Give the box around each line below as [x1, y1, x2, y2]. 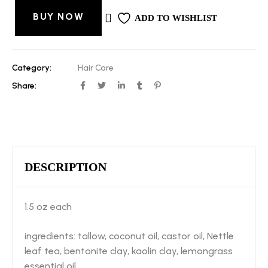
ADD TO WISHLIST [135, 13, 218, 23]
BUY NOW [33, 11, 84, 22]
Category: [12, 63, 51, 73]
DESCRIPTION [25, 160, 106, 173]
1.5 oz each [25, 201, 72, 212]
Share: [12, 81, 36, 91]
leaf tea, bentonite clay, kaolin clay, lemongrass [25, 245, 233, 257]
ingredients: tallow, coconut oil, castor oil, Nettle [25, 230, 234, 242]
